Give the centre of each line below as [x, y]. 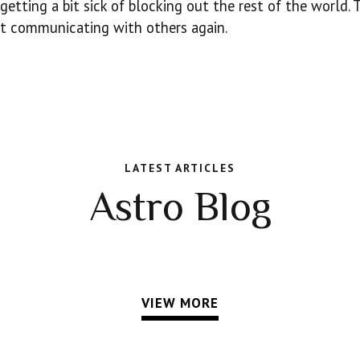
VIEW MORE [180, 303]
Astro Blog [180, 207]
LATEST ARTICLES [180, 168]
